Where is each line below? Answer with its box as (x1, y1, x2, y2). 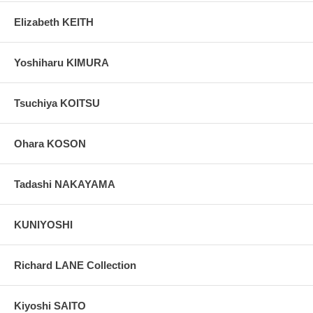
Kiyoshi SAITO (14, 299, 86, 312)
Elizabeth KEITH (14, 15, 94, 28)
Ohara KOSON (14, 137, 86, 150)
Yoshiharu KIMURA (14, 56, 109, 68)
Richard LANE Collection (14, 259, 136, 271)
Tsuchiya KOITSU (14, 96, 100, 109)
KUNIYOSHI (14, 218, 73, 231)
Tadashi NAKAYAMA (14, 177, 115, 190)
